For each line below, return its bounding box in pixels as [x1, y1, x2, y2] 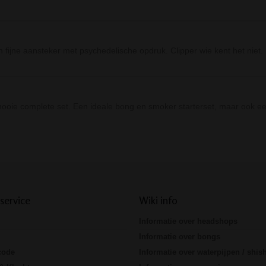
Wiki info [139, 194, 178, 207]
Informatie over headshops [139, 217, 237, 226]
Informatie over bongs [139, 232, 220, 242]
